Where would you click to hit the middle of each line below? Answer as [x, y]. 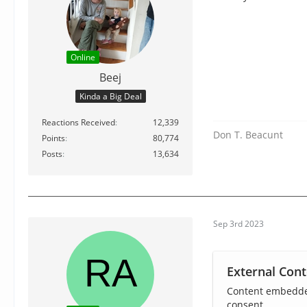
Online [83, 57]
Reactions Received [78, 122]
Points [53, 138]
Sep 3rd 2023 [238, 224]
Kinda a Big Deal [110, 96]
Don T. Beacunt [248, 134]
